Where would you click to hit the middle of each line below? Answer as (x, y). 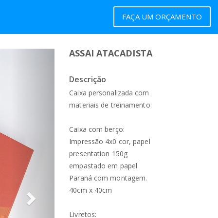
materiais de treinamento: (110, 105)
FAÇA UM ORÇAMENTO (162, 17)
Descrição (88, 79)
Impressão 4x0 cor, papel (110, 141)
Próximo (51, 57)
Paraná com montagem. (108, 178)
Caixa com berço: (97, 129)
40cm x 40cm (91, 190)
